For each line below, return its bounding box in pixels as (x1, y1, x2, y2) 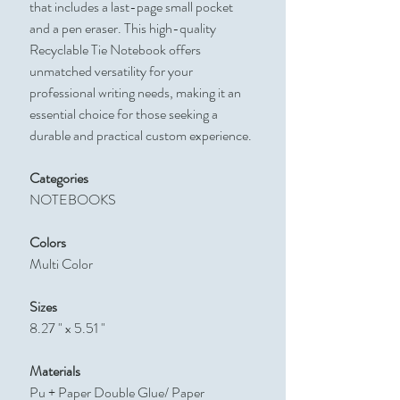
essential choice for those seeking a (29, 104, 218, 125)
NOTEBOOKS (29, 189, 116, 211)
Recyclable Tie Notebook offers (29, 39, 201, 61)
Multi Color (29, 254, 93, 275)
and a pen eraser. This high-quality (29, 18, 216, 39)
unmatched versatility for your (29, 61, 193, 82)
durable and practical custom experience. (29, 125, 252, 146)
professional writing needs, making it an (29, 82, 241, 104)
